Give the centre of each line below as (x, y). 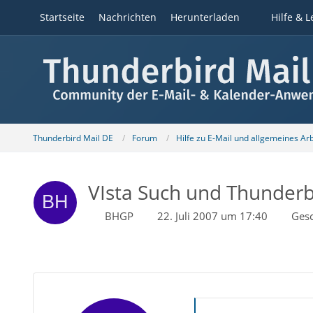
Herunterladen (205, 17)
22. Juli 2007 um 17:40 (212, 216)
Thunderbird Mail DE (73, 138)
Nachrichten (127, 17)
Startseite (62, 17)
